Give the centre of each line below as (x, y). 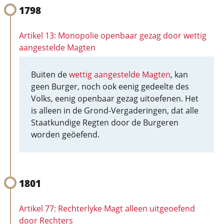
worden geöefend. (65, 134)
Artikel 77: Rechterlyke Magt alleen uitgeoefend (107, 208)
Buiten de (50, 74)
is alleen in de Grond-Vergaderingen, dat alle (115, 110)
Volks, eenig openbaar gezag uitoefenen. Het (115, 98)
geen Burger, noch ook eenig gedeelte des (110, 86)
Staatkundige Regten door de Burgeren (105, 122)
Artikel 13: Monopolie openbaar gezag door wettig (113, 35)
